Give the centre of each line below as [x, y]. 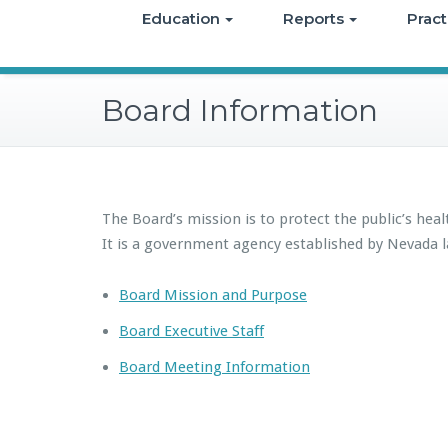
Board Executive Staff [191, 331]
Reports [313, 18]
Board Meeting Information [214, 367]
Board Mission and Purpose [213, 295]
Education [181, 18]
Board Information [240, 110]
